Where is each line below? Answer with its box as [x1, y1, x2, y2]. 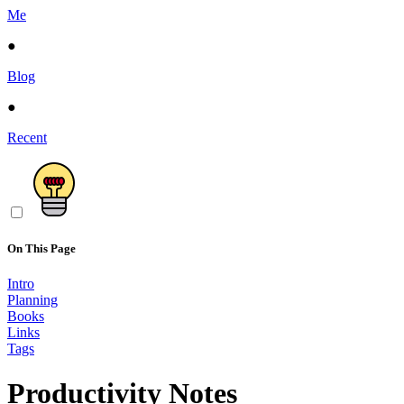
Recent [7, 130, 47, 145]
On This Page [7, 242, 76, 256]
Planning [7, 292, 58, 308]
